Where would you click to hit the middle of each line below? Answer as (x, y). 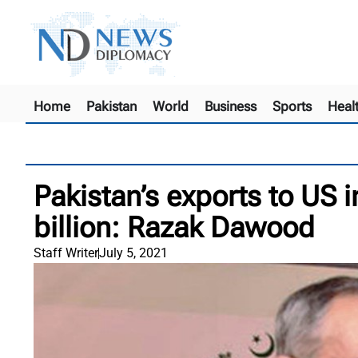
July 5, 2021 (133, 253)
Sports (292, 106)
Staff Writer (66, 253)
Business (231, 106)
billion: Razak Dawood (174, 227)
